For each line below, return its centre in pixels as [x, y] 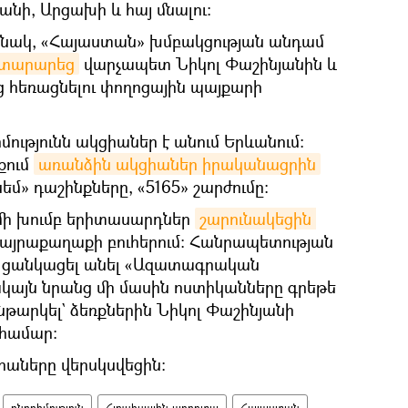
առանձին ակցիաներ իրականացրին [177, 164]
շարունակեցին [255, 219]
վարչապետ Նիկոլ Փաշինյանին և [208, 64]
